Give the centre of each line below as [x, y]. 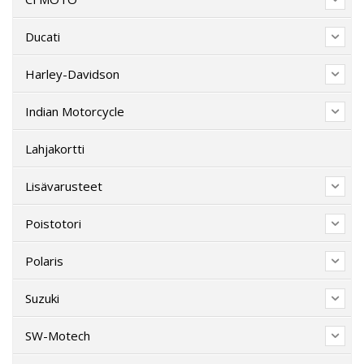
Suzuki [42, 298]
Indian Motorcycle [75, 111]
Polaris [44, 260]
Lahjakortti [55, 148]
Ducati [43, 36]
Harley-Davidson [72, 74]
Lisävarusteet [64, 186]
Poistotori [53, 223]
